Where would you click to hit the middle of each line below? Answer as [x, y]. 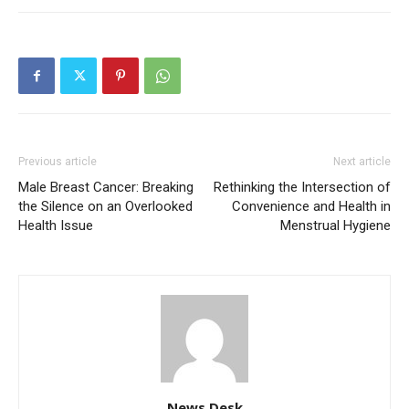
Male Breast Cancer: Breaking [106, 188]
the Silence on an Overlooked [105, 207]
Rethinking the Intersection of [302, 188]
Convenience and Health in [311, 207]
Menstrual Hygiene [336, 226]
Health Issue [56, 226]
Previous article [58, 162]
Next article [362, 162]
